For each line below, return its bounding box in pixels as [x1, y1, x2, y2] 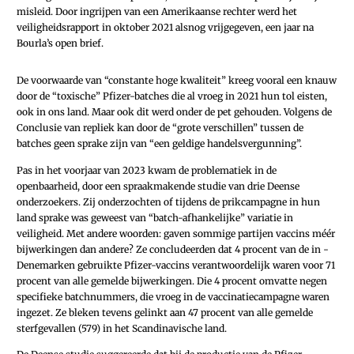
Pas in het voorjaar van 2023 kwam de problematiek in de [17, 164, 277, 176]
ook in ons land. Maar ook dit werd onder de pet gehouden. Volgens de [17, 106, 332, 119]
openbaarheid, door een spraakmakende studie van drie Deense [17, 179, 299, 192]
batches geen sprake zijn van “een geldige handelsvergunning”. [17, 137, 302, 150]
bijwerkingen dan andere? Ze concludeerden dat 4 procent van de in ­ [17, 243, 329, 255]
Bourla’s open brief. [17, 37, 104, 50]
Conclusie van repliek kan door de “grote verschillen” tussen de [17, 122, 303, 134]
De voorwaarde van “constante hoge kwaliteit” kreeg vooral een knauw [17, 74, 337, 87]
